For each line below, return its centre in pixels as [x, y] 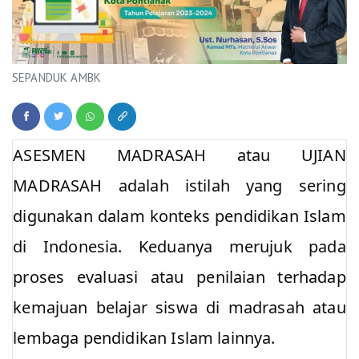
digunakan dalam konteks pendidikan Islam [179, 216]
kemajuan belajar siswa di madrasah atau [179, 307]
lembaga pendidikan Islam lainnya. [144, 338]
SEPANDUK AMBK [57, 77]
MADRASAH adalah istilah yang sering [179, 186]
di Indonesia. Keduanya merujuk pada [179, 246]
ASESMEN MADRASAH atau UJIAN [179, 155]
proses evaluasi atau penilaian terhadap [179, 277]
